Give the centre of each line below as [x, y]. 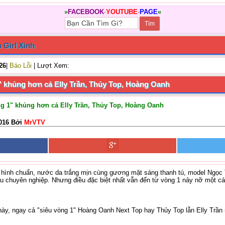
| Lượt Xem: [50, 66]
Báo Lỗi [21, 66]
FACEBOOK [86, 12]
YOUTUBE [122, 12]
